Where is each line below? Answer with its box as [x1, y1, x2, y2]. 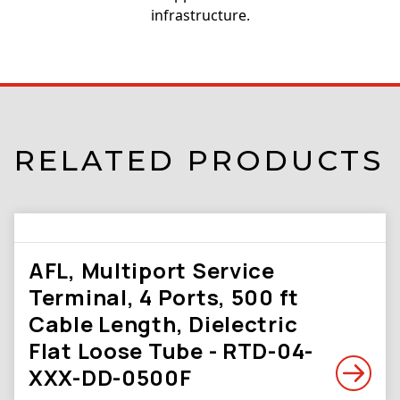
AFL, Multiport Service [29, 255, 275, 285]
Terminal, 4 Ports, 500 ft [29, 282, 299, 312]
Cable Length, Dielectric [29, 309, 298, 338]
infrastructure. [150, 5, 250, 25]
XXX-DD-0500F [29, 362, 192, 392]
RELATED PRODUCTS [14, 143, 384, 178]
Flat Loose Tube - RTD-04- [29, 336, 313, 365]
